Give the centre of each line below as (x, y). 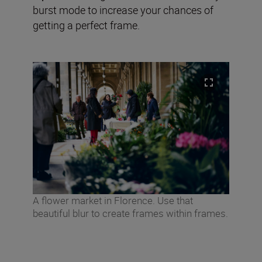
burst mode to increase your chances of (123, 10)
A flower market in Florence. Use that (113, 200)
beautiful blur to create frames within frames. (130, 213)
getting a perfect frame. (86, 25)
